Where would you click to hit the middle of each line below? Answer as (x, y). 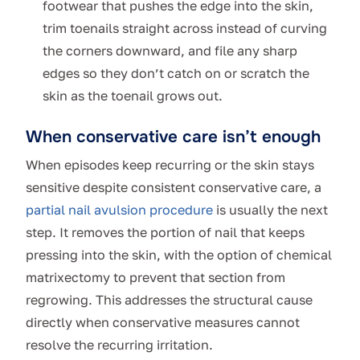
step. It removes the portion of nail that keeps (165, 233)
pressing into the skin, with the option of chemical (179, 255)
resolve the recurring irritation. (119, 345)
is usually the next (270, 210)
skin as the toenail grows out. (132, 96)
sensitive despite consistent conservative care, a (174, 188)
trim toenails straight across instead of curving (184, 29)
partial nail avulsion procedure (119, 210)
